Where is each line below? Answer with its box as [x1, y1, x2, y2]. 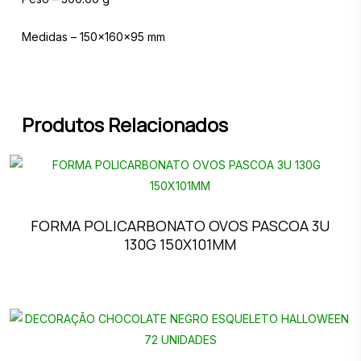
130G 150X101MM [124, 234, 237, 255]
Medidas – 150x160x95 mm [21, 30, 165, 44]
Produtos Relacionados [21, 111, 228, 139]
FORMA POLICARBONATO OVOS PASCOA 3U [31, 216, 330, 236]
